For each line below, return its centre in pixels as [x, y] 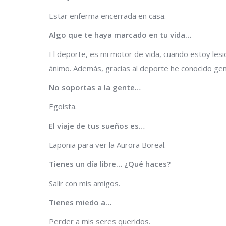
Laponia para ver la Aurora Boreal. [107, 145]
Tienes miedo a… [81, 202]
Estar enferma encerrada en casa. [107, 15]
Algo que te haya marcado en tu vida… [121, 35]
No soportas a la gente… [95, 87]
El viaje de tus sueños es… [98, 125]
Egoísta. [63, 106]
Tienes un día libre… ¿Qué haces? [111, 164]
